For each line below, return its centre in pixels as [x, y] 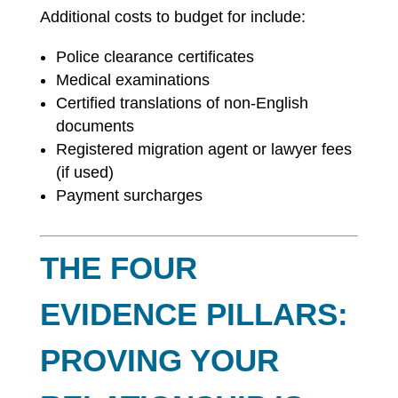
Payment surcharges [129, 195]
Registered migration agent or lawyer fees [203, 149]
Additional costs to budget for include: [172, 17]
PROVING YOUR [159, 360]
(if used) [84, 172]
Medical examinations [132, 80]
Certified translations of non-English [182, 103]
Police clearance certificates [155, 57]
